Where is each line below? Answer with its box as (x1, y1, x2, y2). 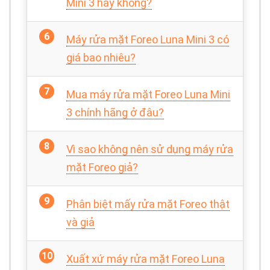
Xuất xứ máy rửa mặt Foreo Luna (66, 253, 225, 266)
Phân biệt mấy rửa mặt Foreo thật (66, 198, 230, 211)
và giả (66, 216, 95, 229)
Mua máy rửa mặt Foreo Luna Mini (66, 88, 230, 101)
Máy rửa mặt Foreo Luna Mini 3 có (66, 33, 229, 46)
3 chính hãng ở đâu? (66, 106, 164, 119)
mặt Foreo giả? (66, 161, 138, 174)
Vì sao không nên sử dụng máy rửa (66, 143, 233, 156)
